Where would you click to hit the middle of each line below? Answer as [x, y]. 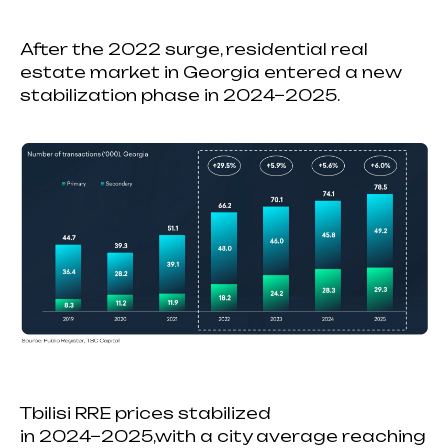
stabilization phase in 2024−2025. [180, 94]
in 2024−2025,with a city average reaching [223, 435]
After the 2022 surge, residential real [194, 48]
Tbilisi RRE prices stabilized [145, 412]
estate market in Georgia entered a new [211, 71]
